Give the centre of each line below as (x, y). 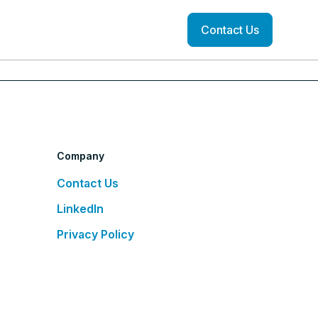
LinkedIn (80, 209)
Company (81, 156)
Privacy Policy (95, 234)
